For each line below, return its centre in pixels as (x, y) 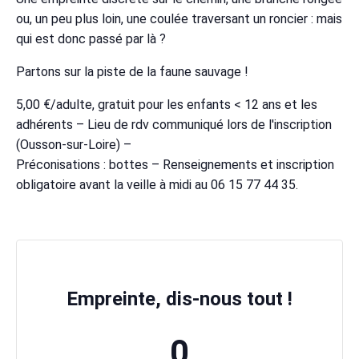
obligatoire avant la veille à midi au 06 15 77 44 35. (157, 184)
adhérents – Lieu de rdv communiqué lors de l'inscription (174, 124)
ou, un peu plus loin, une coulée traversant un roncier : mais (179, 18)
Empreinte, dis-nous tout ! (179, 298)
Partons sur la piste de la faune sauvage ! (132, 71)
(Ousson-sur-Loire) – (74, 144)
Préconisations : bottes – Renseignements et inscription (175, 164)
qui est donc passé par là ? (91, 38)
